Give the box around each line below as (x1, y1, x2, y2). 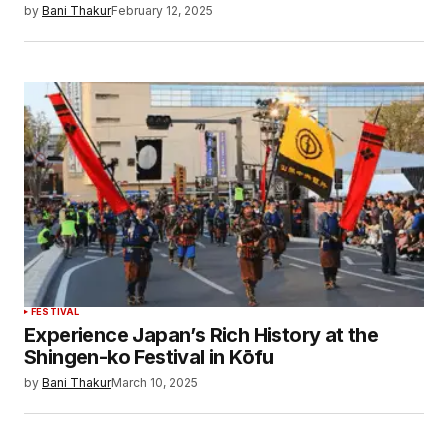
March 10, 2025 (111, 374, 198, 390)
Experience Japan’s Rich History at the (24, 322, 379, 347)
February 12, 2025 (111, 2, 213, 18)
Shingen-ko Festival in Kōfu (24, 344, 274, 369)
